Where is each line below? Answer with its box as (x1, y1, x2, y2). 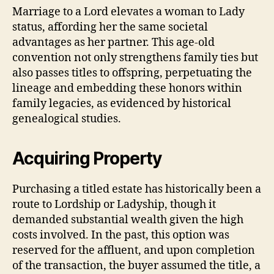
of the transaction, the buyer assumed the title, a (12, 258, 261, 273)
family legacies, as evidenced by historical (12, 96, 231, 111)
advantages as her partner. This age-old (12, 35, 215, 50)
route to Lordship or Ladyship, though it (12, 197, 216, 212)
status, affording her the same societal (12, 20, 208, 34)
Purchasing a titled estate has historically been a (12, 182, 261, 196)
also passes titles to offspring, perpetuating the (12, 65, 252, 80)
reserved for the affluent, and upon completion (12, 243, 255, 257)
